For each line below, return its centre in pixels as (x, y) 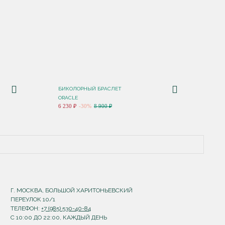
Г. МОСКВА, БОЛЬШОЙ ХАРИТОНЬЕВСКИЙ (72, 190)
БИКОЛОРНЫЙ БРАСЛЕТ (90, 89)
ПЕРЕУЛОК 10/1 (33, 199)
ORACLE (68, 98)
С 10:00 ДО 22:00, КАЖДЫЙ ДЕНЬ (59, 217)
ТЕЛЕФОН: (26, 208)
